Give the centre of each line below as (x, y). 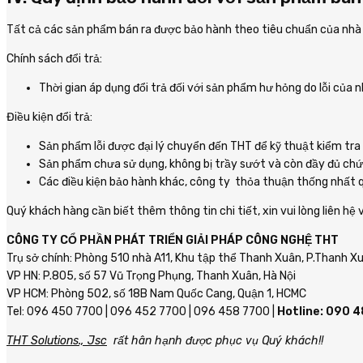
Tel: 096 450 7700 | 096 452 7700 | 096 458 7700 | (142, 311)
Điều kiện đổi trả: (49, 117)
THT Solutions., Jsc (57, 340)
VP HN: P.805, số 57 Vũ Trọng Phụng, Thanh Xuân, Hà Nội (151, 275)
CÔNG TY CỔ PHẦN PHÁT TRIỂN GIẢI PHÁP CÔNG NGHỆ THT (173, 240)
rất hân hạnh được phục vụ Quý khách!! (215, 340)
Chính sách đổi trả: (54, 58)
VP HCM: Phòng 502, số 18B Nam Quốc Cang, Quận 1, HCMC (156, 293)
